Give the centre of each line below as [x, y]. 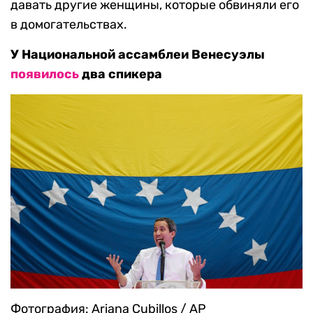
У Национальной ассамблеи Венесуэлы [138, 55]
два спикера [121, 74]
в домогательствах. [69, 25]
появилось [45, 74]
